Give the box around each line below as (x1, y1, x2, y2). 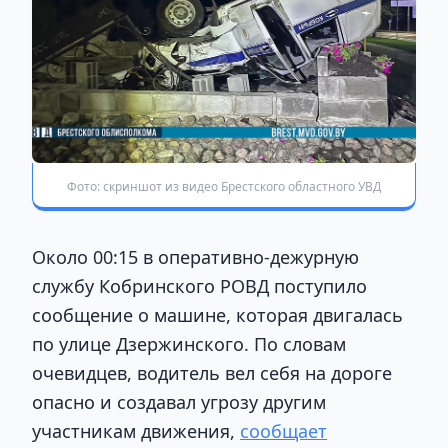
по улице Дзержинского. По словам (32, 332, 346, 357)
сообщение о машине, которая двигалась (32, 303, 403, 328)
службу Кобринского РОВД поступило (32, 274, 367, 299)
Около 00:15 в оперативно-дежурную (32, 245, 359, 270)
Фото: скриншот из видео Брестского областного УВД (67, 178, 381, 196)
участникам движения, (32, 419, 240, 444)
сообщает (240, 419, 327, 444)
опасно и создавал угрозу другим (32, 390, 326, 415)
